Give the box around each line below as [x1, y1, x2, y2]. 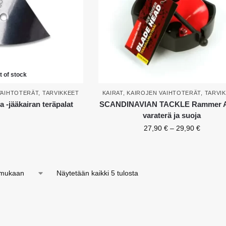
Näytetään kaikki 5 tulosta [56, 169, 138, 178]
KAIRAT [102, 90, 123, 96]
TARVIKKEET [42, 90, 79, 96]
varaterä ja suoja [143, 111, 201, 120]
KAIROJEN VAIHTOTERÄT [127, 90, 201, 96]
